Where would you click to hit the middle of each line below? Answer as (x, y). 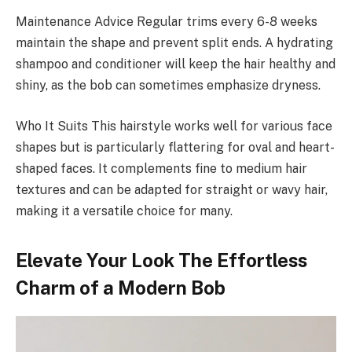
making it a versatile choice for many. (124, 211)
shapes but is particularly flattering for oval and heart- (175, 147)
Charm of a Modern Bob (121, 288)
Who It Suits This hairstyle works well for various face (174, 126)
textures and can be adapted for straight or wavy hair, (172, 189)
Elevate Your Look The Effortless (161, 260)
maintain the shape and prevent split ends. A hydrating (174, 43)
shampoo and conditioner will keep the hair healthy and (176, 64)
